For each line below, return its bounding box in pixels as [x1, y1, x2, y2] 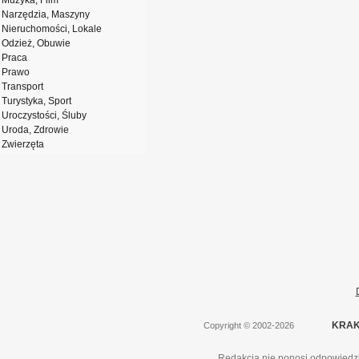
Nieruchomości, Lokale [2, 23, 102, 34]
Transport [2, 81, 43, 92]
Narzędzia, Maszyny [2, 9, 90, 20]
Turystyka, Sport [2, 95, 71, 107]
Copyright [201, 321, 244, 330]
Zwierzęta [2, 139, 44, 150]
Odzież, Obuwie [2, 38, 71, 49]
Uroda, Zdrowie [2, 124, 69, 135]
